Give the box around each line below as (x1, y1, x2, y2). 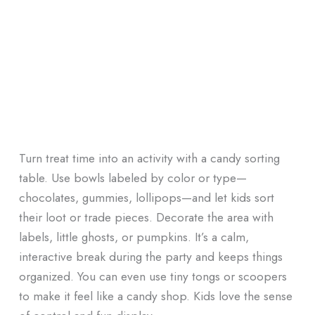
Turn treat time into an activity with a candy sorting (18, 149, 280, 167)
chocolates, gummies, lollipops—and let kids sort (18, 188, 274, 207)
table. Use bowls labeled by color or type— (18, 169, 247, 187)
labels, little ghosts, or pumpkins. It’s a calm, (18, 228, 249, 246)
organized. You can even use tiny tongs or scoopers (18, 267, 287, 285)
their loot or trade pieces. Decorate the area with (18, 208, 274, 226)
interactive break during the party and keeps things (18, 247, 283, 266)
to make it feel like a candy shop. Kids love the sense (18, 287, 292, 305)
